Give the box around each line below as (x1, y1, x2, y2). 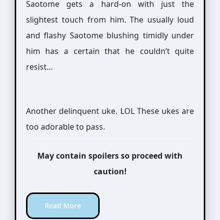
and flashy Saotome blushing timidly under (26, 30, 194, 41)
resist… (26, 61, 53, 72)
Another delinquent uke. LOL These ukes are (26, 106, 194, 116)
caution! (93, 166, 127, 177)
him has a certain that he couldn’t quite (26, 46, 194, 56)
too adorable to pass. (26, 121, 105, 132)
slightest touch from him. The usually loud (26, 14, 194, 25)
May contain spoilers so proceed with (37, 150, 183, 161)
